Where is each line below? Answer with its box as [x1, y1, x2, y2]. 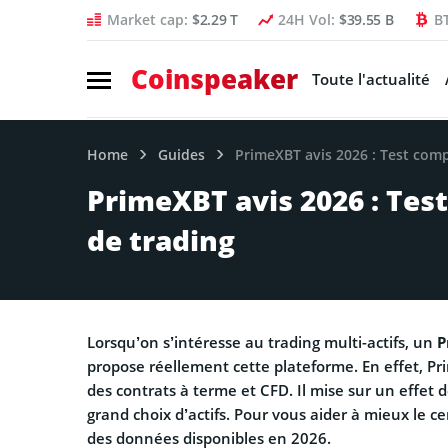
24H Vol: [277, 10, 339, 29]
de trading [87, 220, 235, 259]
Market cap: [107, 10, 192, 29]
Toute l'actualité [311, 69, 430, 89]
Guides [158, 144, 205, 164]
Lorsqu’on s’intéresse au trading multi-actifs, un [87, 331, 437, 352]
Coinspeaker [131, 61, 298, 97]
